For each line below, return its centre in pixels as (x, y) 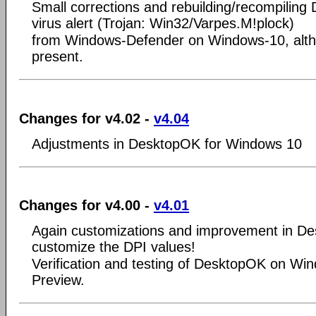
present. (57, 56)
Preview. (58, 280)
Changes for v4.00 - (86, 205)
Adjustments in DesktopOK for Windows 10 (167, 144)
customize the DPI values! (114, 247)
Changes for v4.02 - (86, 118)
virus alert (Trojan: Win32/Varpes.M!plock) (163, 23)
